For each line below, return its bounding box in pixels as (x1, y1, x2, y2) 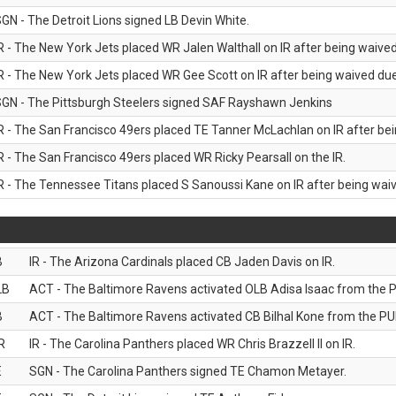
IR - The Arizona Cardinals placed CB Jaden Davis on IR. (29, 255, 335, 269)
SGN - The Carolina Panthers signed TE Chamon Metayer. (29, 364, 346, 378)
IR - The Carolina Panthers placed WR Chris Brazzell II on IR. (29, 337, 355, 351)
